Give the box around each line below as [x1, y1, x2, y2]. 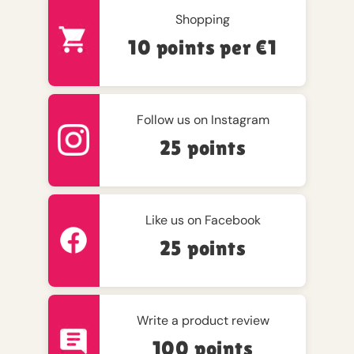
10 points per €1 [128, 35, 277, 59]
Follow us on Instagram [136, 111, 269, 128]
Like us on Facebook [145, 211, 261, 228]
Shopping [175, 10, 231, 28]
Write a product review [136, 311, 269, 329]
